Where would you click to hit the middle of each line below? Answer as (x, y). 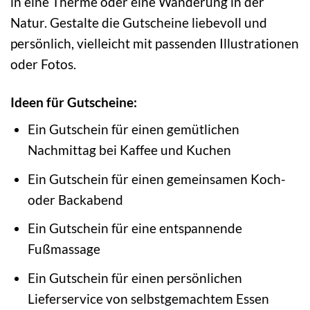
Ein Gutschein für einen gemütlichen (133, 129)
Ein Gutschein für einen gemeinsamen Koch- (156, 179)
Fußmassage (64, 249)
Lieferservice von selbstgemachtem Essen (148, 298)
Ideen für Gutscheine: (74, 102)
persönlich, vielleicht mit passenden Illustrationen (155, 43)
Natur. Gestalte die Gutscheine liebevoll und (139, 22)
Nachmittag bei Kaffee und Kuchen (129, 150)
